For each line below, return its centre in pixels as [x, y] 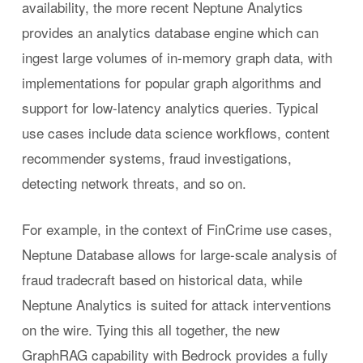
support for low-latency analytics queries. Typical [170, 107]
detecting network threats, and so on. [134, 183]
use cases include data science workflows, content [175, 132]
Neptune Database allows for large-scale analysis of [179, 254]
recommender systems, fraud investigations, [156, 158]
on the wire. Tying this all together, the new [150, 329]
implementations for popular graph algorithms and [171, 82]
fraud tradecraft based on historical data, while [162, 279]
